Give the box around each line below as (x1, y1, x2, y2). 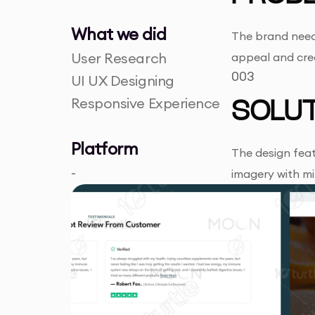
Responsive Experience (70, 94, 220, 112)
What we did (70, 23, 167, 45)
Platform (70, 138, 138, 160)
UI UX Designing (70, 72, 174, 90)
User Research (70, 49, 167, 67)
